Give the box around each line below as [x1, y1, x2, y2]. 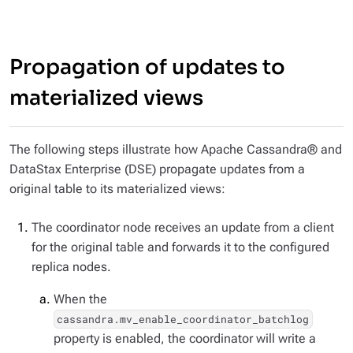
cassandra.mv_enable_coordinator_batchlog [57, 312, 310, 326]
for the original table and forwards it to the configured [32, 240, 329, 255]
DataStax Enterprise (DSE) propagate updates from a [9, 162, 305, 176]
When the [54, 292, 107, 307]
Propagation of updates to [9, 54, 285, 80]
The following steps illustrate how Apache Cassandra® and [9, 142, 342, 157]
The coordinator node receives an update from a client [32, 220, 334, 235]
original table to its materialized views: [9, 181, 225, 196]
